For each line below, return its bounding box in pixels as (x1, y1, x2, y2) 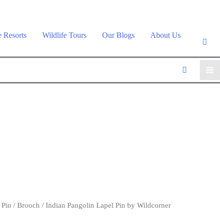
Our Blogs (102, 31, 135, 39)
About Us (150, 31, 181, 39)
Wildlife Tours (42, 31, 86, 39)
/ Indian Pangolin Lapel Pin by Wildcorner (40, 201, 171, 209)
